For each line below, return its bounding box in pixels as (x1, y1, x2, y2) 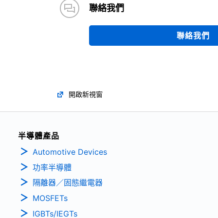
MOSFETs (33, 193, 68, 203)
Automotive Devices (33, 146, 107, 157)
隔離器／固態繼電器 (33, 178, 103, 188)
